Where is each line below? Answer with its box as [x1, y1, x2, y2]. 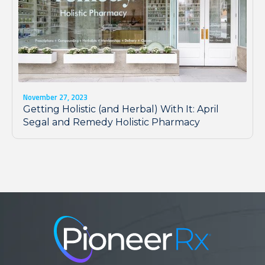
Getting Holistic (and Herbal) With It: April [23, 103, 219, 115]
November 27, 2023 [23, 91, 88, 103]
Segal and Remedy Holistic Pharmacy [23, 116, 200, 128]
